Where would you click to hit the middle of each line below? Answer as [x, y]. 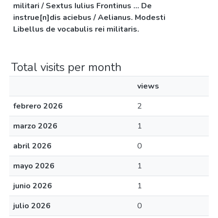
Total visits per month [66, 67]
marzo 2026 [35, 126]
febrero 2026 [38, 106]
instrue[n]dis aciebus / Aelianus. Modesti [89, 18]
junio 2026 [33, 186]
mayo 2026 [34, 166]
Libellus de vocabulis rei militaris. [76, 29]
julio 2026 [32, 206]
